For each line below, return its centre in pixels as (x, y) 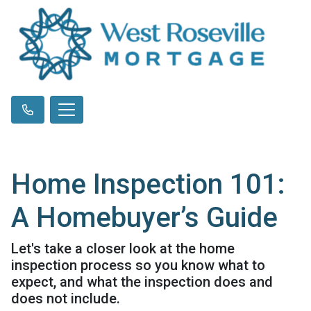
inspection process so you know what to (138, 265)
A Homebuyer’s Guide (144, 217)
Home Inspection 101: (148, 184)
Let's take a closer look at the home (123, 248)
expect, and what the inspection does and (142, 281)
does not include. (66, 298)
